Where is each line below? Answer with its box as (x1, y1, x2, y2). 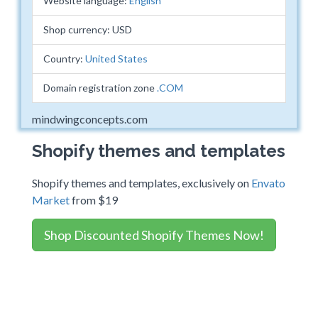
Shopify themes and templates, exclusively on (32, 176, 251, 190)
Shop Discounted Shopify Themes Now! (44, 227, 264, 243)
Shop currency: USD (43, 23, 132, 35)
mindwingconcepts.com (32, 112, 148, 126)
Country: (43, 53, 85, 65)
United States (85, 53, 148, 65)
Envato (251, 176, 285, 190)
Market (32, 193, 70, 207)
